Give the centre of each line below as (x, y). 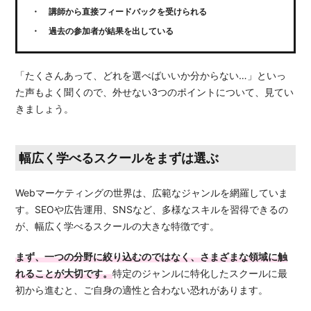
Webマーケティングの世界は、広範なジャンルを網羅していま (152, 193)
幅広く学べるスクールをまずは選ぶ (119, 158)
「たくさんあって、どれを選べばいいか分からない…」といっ (151, 76)
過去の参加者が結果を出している (111, 31)
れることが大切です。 (64, 274)
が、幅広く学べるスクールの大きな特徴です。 (118, 226)
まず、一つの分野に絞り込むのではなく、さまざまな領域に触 (152, 257)
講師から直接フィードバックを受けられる (128, 12)
